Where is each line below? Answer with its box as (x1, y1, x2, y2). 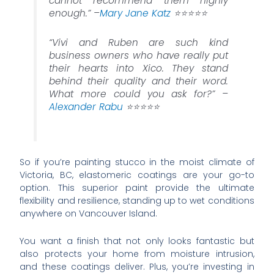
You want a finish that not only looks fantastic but (20, 235, 254, 248)
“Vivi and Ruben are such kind (49, 35, 228, 49)
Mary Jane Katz (100, 6, 171, 20)
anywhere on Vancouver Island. (20, 207, 158, 220)
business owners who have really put (49, 48, 228, 62)
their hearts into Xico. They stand (49, 61, 228, 75)
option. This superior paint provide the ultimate (20, 181, 254, 194)
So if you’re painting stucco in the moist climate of (20, 155, 254, 168)
